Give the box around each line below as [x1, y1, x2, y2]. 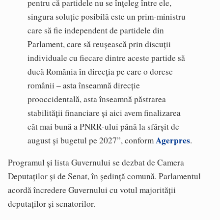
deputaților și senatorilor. [8, 198, 95, 210]
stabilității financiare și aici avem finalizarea [27, 107, 181, 118]
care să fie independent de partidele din [27, 24, 164, 36]
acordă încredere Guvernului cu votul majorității [8, 184, 176, 196]
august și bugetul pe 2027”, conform [27, 134, 156, 146]
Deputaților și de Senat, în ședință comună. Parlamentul [8, 170, 201, 182]
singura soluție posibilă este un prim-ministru [27, 10, 186, 22]
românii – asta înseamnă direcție [27, 79, 140, 91]
